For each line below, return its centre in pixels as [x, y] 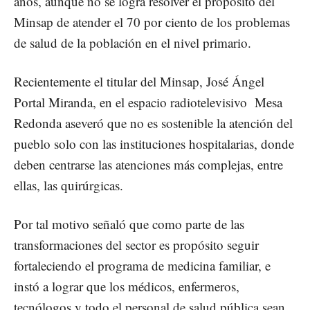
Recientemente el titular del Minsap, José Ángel [139, 81]
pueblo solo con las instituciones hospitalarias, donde [154, 143]
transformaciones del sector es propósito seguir [136, 244]
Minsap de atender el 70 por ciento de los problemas [152, 21]
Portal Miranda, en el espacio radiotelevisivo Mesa [148, 102]
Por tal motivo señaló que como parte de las [129, 224]
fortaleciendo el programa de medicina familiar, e [142, 265]
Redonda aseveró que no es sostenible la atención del [153, 122]
